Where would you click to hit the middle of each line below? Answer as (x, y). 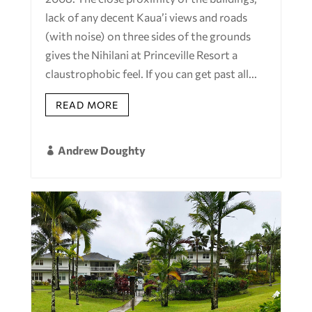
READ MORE (87, 104)
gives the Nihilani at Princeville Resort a (141, 54)
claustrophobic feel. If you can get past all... (151, 73)
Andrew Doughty (101, 150)
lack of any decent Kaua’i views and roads (146, 17)
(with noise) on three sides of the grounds (148, 36)
